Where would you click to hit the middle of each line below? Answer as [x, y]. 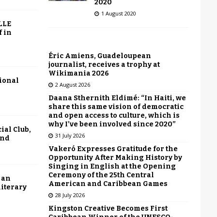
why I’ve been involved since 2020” [112, 124]
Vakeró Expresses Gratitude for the [113, 149]
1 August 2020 [118, 13]
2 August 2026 [72, 84]
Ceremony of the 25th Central [101, 175]
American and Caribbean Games [108, 184]
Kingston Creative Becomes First [108, 208]
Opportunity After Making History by [115, 157]
